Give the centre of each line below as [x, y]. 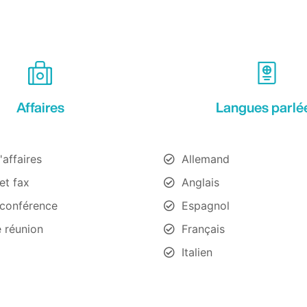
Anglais [200, 182]
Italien [197, 252]
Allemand [206, 159]
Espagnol [206, 205]
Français [203, 229]
